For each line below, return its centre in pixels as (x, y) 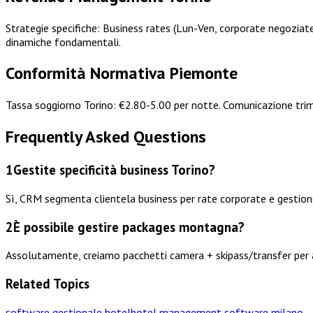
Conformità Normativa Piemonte (122, 73)
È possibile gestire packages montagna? (129, 227)
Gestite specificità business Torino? (114, 170)
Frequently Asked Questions (106, 137)
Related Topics (48, 284)
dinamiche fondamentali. (63, 42)
